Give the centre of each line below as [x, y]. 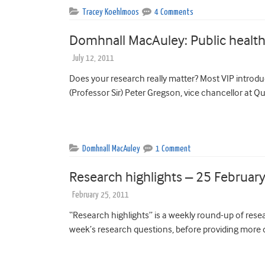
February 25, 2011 [101, 195]
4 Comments [174, 12]
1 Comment [173, 148]
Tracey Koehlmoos [111, 12]
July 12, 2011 [93, 58]
